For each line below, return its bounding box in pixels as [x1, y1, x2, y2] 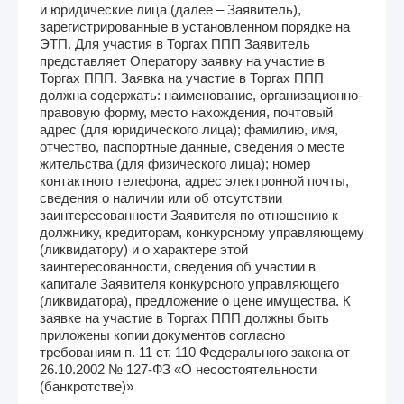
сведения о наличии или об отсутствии [40, 189, 282, 206]
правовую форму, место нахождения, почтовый [40, 104, 333, 120]
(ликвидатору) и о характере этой [40, 241, 248, 257]
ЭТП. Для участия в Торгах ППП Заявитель [40, 35, 310, 51]
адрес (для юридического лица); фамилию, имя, [40, 121, 338, 137]
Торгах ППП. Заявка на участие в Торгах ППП [40, 69, 324, 86]
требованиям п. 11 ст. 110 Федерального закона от [40, 344, 350, 360]
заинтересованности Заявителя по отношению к [40, 207, 338, 223]
